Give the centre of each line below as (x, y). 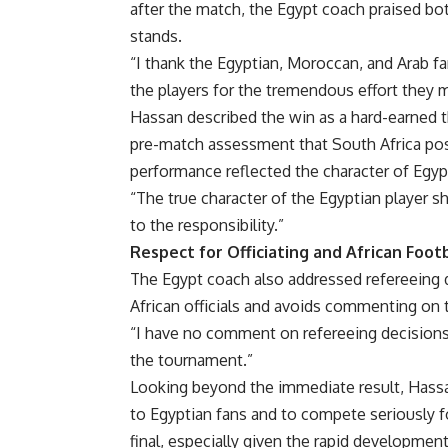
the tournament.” (191, 360)
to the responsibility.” (207, 225)
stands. (156, 36)
